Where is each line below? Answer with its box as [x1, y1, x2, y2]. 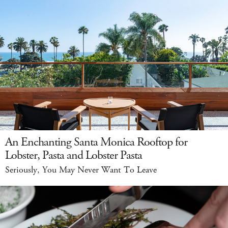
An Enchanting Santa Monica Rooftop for [5, 134, 187, 150]
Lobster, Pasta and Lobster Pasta [5, 147, 142, 163]
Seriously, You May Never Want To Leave [5, 164, 157, 176]
